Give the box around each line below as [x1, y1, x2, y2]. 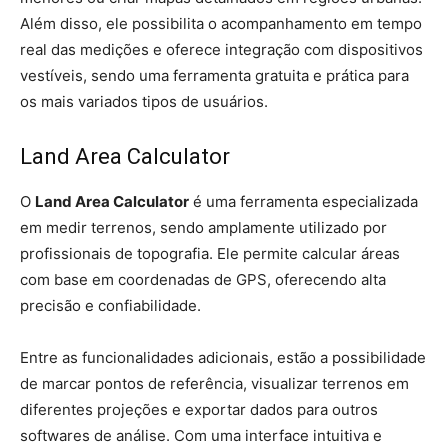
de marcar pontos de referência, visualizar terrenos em [20, 374, 409, 393]
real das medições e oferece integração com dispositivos [20, 40, 423, 59]
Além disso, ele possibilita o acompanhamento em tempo [20, 14, 422, 33]
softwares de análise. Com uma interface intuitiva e [20, 426, 382, 445]
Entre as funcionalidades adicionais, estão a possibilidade [20, 348, 426, 367]
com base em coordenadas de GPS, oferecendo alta [20, 270, 386, 289]
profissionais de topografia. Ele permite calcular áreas [20, 244, 400, 263]
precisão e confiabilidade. [20, 296, 201, 315]
